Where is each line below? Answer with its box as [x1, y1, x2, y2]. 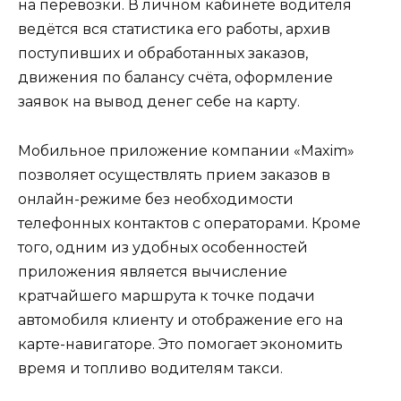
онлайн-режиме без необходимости [18, 190, 294, 208]
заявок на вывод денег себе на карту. [18, 93, 300, 111]
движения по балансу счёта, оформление [18, 69, 333, 87]
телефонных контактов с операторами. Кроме [18, 214, 361, 232]
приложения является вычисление [18, 262, 287, 280]
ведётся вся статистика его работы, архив [18, 21, 330, 38]
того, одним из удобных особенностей [18, 238, 308, 256]
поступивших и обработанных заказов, [18, 45, 308, 63]
